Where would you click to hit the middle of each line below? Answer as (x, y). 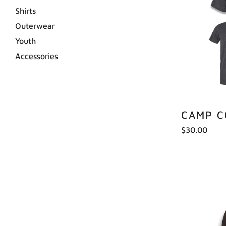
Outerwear (35, 26)
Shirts (25, 11)
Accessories (37, 56)
